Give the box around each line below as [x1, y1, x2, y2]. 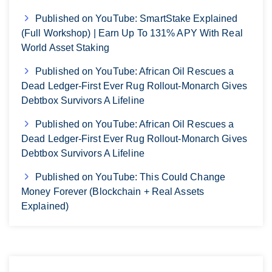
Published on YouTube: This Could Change [35, 171, 225, 182]
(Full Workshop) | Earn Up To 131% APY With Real [21, 27, 243, 38]
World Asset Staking [21, 42, 109, 53]
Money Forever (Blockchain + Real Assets [21, 186, 204, 197]
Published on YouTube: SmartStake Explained [35, 13, 238, 24]
